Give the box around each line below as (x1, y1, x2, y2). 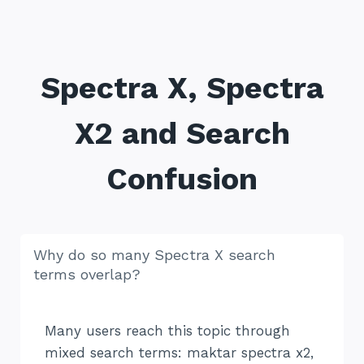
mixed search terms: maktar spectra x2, (45, 344, 314, 362)
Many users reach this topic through (45, 323, 290, 340)
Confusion (106, 161, 258, 197)
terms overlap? (33, 266, 141, 284)
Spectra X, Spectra (40, 70, 324, 106)
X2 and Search (74, 115, 290, 152)
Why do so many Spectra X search (33, 246, 275, 264)
